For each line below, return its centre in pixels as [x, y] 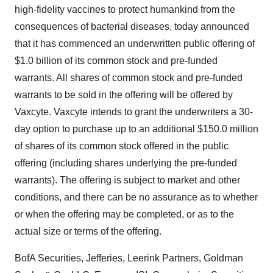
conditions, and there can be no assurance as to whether [136, 197]
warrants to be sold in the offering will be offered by [124, 95]
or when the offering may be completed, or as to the [124, 214]
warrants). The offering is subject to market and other [127, 180]
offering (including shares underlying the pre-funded [126, 163]
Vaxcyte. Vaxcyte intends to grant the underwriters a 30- [134, 112]
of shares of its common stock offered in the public [122, 146]
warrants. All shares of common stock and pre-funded [129, 78]
